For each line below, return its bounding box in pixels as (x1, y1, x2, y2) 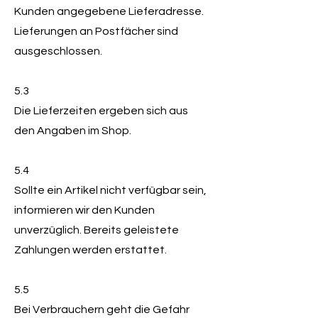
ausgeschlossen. (14, 45, 102, 57)
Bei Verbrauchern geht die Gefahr (14, 304, 190, 315)
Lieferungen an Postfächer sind (14, 26, 178, 37)
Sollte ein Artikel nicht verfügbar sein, (14, 185, 207, 196)
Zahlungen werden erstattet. (14, 244, 167, 256)
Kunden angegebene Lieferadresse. (14, 6, 204, 17)
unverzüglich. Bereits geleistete (14, 224, 179, 236)
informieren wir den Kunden (14, 204, 155, 216)
